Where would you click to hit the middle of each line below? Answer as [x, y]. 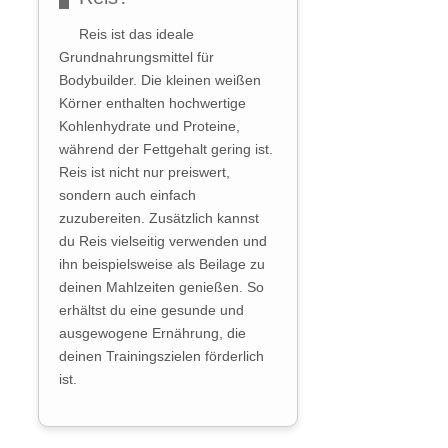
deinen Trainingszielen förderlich [161, 356]
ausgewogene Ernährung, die [152, 333]
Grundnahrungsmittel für [136, 57]
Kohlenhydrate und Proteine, [149, 126]
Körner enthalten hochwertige [152, 103]
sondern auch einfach [127, 195]
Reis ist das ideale [136, 34]
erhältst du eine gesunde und [151, 310]
